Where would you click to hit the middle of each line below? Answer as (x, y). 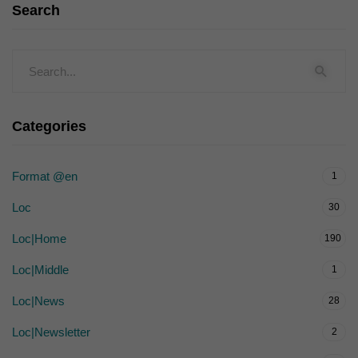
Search (36, 10)
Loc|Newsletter (51, 332)
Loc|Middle (40, 270)
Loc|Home (39, 239)
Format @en (45, 176)
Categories (49, 126)
